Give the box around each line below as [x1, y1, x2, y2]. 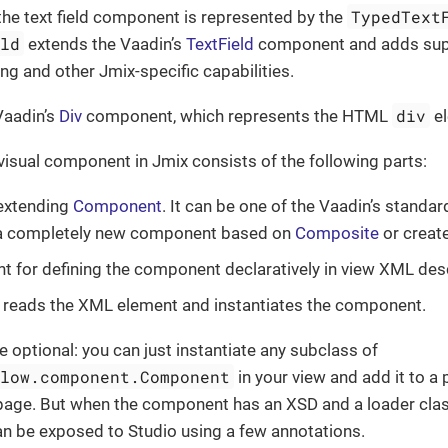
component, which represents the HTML [82, 106, 392, 127]
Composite [295, 223, 379, 244]
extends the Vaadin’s [24, 34, 187, 55]
